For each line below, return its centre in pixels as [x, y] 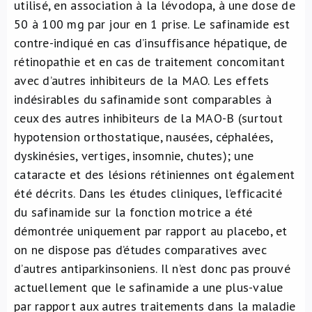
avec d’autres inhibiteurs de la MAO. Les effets [142, 80]
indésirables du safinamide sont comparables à [143, 99]
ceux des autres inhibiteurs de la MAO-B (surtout [148, 118]
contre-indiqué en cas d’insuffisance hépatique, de [151, 43]
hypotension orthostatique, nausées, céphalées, [143, 137]
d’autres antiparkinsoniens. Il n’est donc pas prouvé [153, 268]
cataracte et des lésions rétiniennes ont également [155, 174]
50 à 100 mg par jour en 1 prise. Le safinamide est [152, 24]
